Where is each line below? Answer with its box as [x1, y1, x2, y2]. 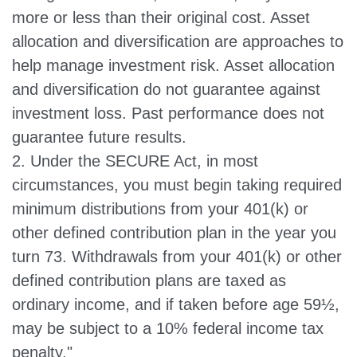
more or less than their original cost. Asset [12, 8, 310, 26]
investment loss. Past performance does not [12, 104, 324, 122]
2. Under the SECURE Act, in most [12, 151, 258, 170]
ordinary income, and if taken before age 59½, [12, 295, 339, 313]
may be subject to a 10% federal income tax [12, 319, 324, 337]
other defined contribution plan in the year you [12, 223, 336, 241]
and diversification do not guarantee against [12, 80, 320, 98]
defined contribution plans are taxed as [12, 271, 286, 289]
